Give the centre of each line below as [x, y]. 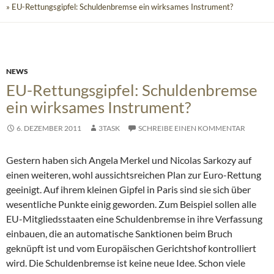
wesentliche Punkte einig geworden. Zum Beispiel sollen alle [131, 204]
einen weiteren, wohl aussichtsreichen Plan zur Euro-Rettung [134, 175]
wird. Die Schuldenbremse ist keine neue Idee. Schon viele [126, 263]
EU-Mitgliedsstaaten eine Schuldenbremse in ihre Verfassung [134, 219]
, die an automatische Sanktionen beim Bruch [139, 234]
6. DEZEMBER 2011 [49, 128]
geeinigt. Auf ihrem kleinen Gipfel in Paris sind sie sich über [128, 190]
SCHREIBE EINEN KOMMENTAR [192, 128]
